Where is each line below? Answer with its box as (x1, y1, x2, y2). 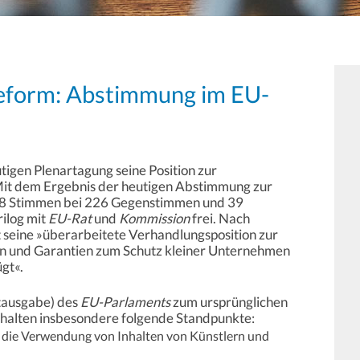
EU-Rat (48, 210, 92, 227)
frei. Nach (190, 210, 250, 227)
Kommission (119, 210, 190, 227)
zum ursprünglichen (170, 293, 288, 311)
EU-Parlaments (80, 293, 170, 311)
